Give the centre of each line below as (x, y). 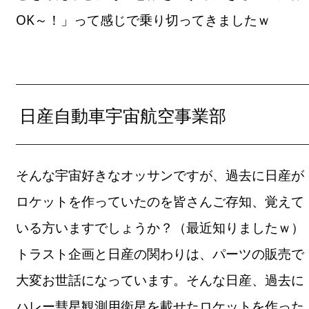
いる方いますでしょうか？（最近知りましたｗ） (160, 227)
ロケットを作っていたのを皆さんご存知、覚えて (160, 201)
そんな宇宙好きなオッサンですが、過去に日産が (160, 175)
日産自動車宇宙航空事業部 (123, 115)
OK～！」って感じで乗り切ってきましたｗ (143, 20)
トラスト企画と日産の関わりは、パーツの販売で (160, 253)
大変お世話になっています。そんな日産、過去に (160, 280)
